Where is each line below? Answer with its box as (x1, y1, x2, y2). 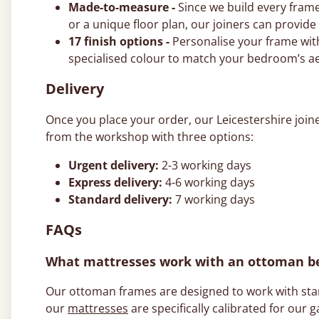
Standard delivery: (68, 191, 172, 207)
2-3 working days (159, 157, 251, 173)
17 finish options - (68, 33, 169, 49)
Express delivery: (68, 174, 162, 190)
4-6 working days (162, 174, 255, 190)
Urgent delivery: (68, 157, 159, 173)
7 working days (172, 191, 255, 207)
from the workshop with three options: (46, 128, 253, 145)
